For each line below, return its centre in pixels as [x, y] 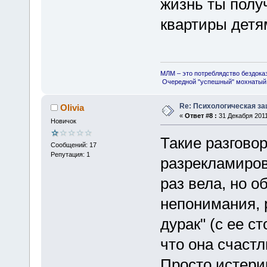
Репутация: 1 [70, 155]
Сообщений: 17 [73, 145]
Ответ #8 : [201, 115]
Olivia [72, 107]
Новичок [63, 121]
